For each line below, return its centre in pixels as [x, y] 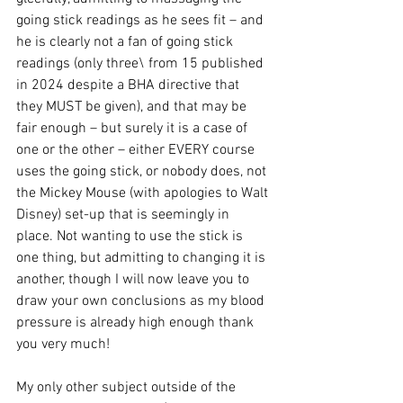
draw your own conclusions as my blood [142, 301]
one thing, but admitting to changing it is [143, 258]
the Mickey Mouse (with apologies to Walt [144, 193]
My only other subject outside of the [128, 388]
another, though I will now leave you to [134, 280]
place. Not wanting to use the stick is [131, 237]
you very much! [63, 345]
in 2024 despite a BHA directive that [130, 85]
